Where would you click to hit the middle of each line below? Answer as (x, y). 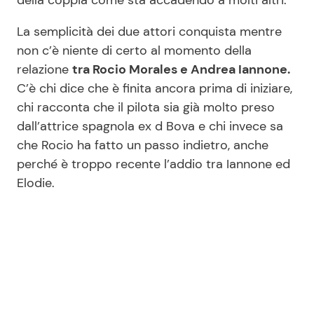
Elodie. (36, 183)
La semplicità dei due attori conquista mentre (149, 31)
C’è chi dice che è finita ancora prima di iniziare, (155, 88)
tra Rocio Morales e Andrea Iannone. (181, 69)
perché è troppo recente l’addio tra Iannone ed (153, 164)
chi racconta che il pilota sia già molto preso (146, 107)
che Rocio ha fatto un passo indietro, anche (143, 145)
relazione (45, 69)
